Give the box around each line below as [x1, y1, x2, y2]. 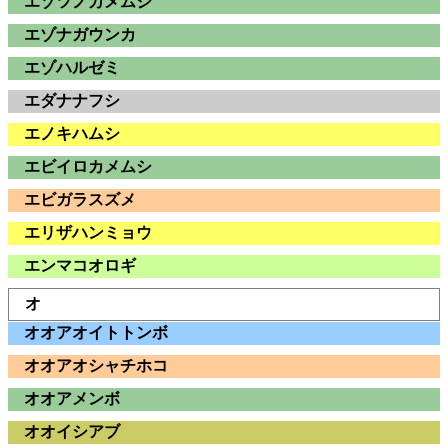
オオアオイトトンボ [24, 323, 168, 341]
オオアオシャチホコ [24, 356, 168, 374]
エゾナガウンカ [24, 26, 136, 44]
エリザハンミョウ [24, 224, 152, 242]
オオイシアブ [24, 422, 120, 440]
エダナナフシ [24, 92, 120, 110]
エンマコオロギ [24, 257, 136, 275]
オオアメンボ [24, 389, 120, 407]
